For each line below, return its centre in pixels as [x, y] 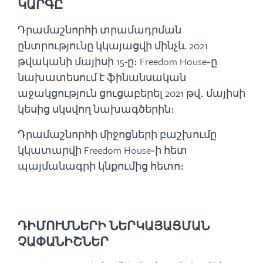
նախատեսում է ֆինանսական [102, 77]
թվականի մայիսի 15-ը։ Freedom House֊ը [117, 61]
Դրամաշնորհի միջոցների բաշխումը [117, 134]
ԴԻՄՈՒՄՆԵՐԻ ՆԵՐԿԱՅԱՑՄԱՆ [114, 226]
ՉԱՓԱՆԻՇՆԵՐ [63, 242]
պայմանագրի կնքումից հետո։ [101, 166]
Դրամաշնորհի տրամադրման [100, 30]
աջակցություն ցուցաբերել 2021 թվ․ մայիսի [131, 93]
